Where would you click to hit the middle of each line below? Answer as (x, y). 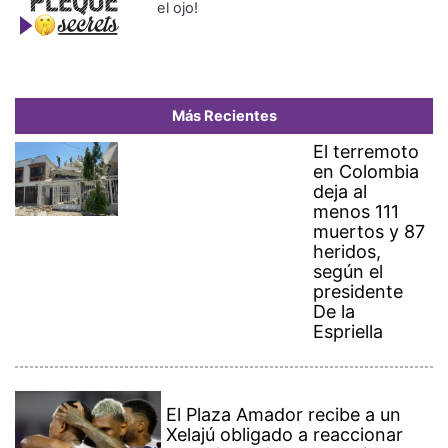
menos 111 (356, 212)
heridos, (347, 252)
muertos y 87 (369, 232)
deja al (340, 192)
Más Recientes (224, 116)
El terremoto (366, 152)
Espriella (348, 332)
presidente (358, 292)
